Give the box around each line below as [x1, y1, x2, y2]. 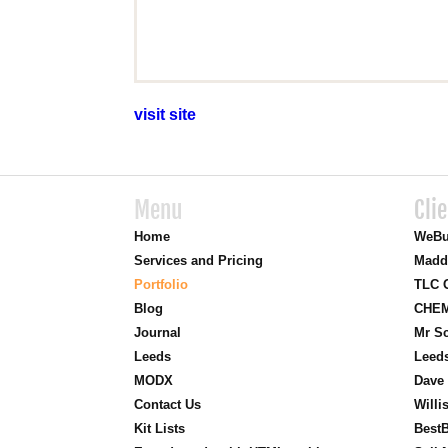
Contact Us [134, 397, 202, 412]
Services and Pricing [134, 253, 264, 268]
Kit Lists [134, 421, 186, 436]
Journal [134, 325, 182, 340]
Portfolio [134, 277, 189, 292]
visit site [134, 106, 197, 123]
